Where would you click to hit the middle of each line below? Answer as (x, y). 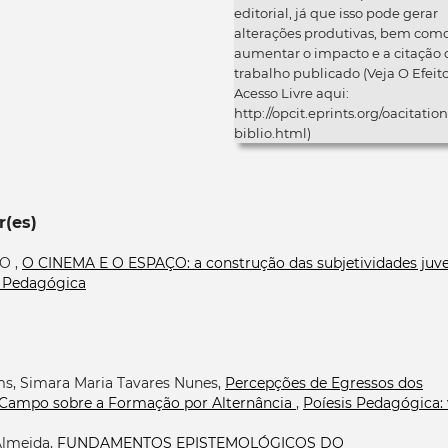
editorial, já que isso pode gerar (336, 12)
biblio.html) (272, 132)
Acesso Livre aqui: (291, 92)
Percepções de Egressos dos (324, 382)
